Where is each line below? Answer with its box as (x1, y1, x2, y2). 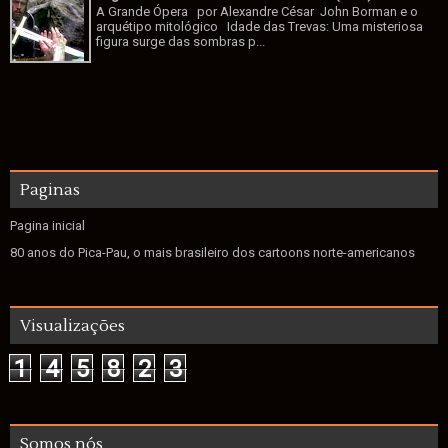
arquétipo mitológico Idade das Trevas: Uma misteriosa (96, 19, 424, 35)
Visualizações (20, 315, 125, 336)
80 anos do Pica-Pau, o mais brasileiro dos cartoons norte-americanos (10, 244, 415, 260)
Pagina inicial (10, 217, 85, 233)
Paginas (20, 179, 80, 200)
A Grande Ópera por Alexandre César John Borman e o (96, 4, 419, 20)
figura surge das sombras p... (96, 34, 266, 50)
